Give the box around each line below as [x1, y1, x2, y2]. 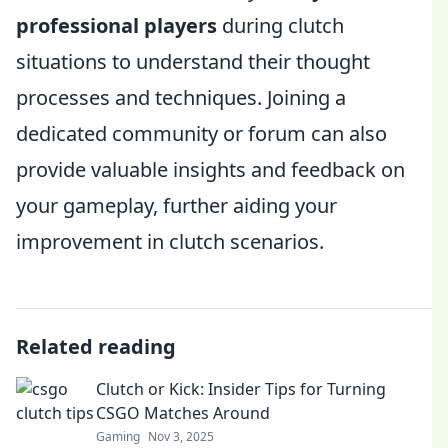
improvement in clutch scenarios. [16, 228, 324, 255]
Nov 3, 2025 [148, 428, 214, 445]
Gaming [96, 428, 140, 445]
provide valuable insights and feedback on [16, 156, 405, 183]
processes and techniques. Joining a [16, 84, 346, 111]
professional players [16, 12, 217, 39]
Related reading [16, 333, 176, 360]
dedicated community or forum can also [16, 120, 387, 147]
